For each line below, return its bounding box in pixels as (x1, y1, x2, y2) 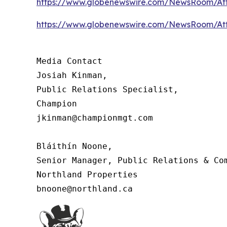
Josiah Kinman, (36, 70, 107, 81)
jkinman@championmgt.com (36, 113, 153, 123)
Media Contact (36, 56, 102, 66)
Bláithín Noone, (36, 141, 112, 152)
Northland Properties (36, 170, 138, 180)
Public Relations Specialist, (36, 85, 178, 95)
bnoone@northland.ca (36, 184, 133, 194)
